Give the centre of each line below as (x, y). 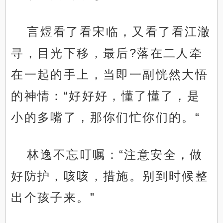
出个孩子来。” (53, 198)
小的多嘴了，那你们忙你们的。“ (106, 117)
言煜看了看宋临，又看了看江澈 (119, 32)
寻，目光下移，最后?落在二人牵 (107, 53)
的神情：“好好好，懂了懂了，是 (106, 96)
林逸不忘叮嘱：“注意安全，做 (115, 155)
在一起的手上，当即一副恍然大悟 (110, 75)
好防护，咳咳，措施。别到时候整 (110, 176)
